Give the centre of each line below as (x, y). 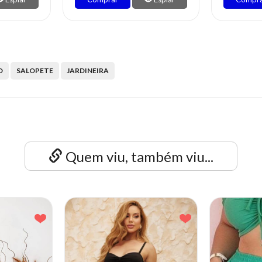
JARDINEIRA (88, 70)
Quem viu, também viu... (138, 156)
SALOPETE (35, 70)
